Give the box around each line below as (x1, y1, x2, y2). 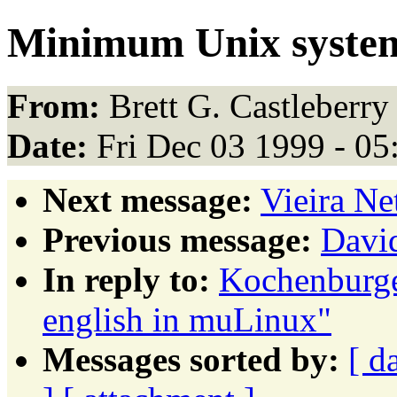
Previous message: (43, 220, 312, 259)
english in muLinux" (43, 300, 331, 339)
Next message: (43, 180, 253, 219)
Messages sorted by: (43, 339, 339, 378)
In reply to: (43, 260, 210, 299)
